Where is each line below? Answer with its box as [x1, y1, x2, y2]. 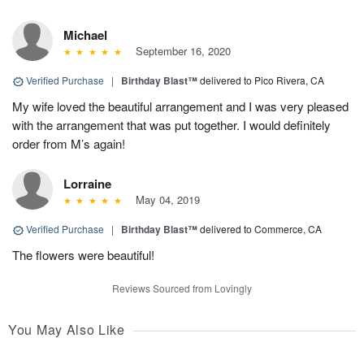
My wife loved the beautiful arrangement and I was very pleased [12, 97, 349, 115]
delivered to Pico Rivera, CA [200, 73, 324, 88]
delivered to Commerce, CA [200, 222, 322, 236]
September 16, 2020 [128, 43, 231, 59]
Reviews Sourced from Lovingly [112, 281, 252, 296]
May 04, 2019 [128, 192, 200, 208]
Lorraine [63, 175, 111, 193]
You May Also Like [8, 320, 125, 340]
